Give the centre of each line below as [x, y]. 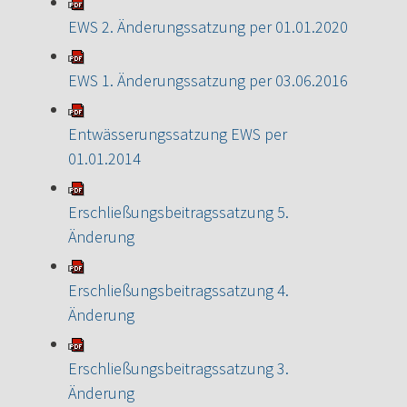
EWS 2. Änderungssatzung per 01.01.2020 [208, 26]
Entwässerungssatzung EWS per [178, 134]
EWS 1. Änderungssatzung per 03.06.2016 [208, 80]
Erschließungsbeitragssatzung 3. [179, 368]
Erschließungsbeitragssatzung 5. [179, 212]
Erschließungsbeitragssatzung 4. [179, 290]
